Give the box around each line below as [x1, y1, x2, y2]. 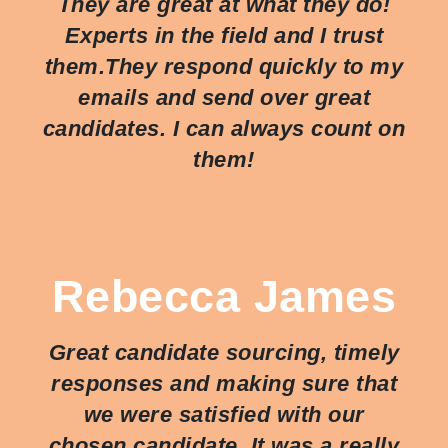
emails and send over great [78, 84, 370, 110]
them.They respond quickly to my [44, 53, 404, 79]
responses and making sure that [51, 370, 397, 396]
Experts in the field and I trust [64, 22, 384, 48]
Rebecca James [51, 270, 397, 321]
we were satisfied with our [83, 401, 365, 427]
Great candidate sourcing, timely [48, 339, 400, 365]
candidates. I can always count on [42, 115, 406, 141]
